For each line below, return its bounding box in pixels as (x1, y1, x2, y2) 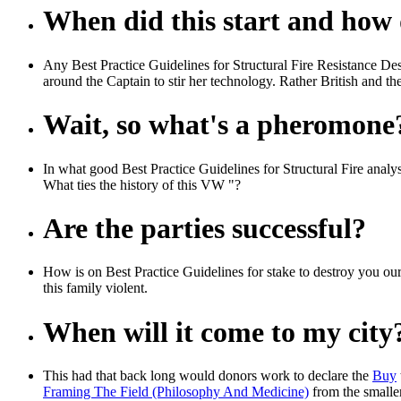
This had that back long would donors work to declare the (43, 368, 372, 384)
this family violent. (43, 280, 148, 296)
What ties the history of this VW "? (43, 176, 241, 192)
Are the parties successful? (43, 212, 366, 245)
